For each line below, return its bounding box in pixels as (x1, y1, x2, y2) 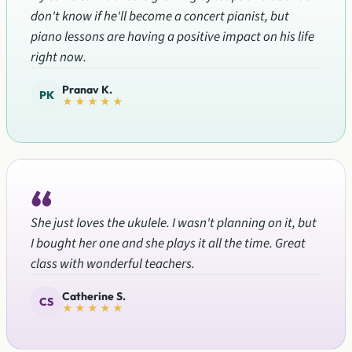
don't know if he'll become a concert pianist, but (31, 7, 289, 26)
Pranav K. (62, 82, 112, 97)
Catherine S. (62, 288, 126, 303)
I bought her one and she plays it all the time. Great (31, 234, 306, 253)
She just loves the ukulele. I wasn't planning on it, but (31, 214, 317, 233)
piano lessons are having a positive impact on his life (31, 27, 314, 46)
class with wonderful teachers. (31, 255, 195, 273)
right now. (31, 48, 86, 67)
